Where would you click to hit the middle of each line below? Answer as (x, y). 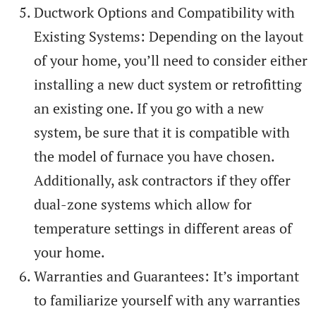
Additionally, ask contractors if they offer (162, 180)
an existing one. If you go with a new (149, 108)
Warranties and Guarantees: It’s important (166, 276)
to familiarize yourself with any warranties (167, 300)
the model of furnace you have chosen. (154, 156)
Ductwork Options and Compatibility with (164, 12)
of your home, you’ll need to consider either (171, 60)
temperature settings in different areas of (163, 228)
